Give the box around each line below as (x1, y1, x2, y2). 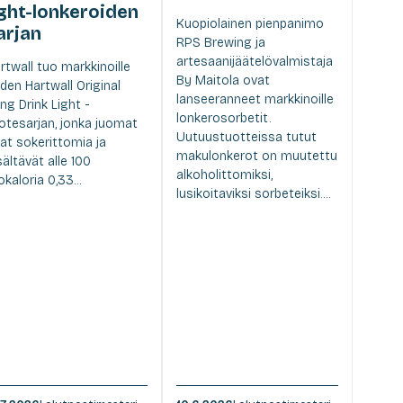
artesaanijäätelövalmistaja (175, 54, 333, 70)
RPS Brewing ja (175, 35, 265, 51)
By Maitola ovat (175, 73, 270, 89)
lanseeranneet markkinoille (175, 92, 334, 108)
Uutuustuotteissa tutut (175, 130, 317, 146)
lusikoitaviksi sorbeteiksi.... (175, 186, 330, 202)
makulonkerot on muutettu (175, 148, 337, 165)
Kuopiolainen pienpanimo (175, 16, 324, 32)
